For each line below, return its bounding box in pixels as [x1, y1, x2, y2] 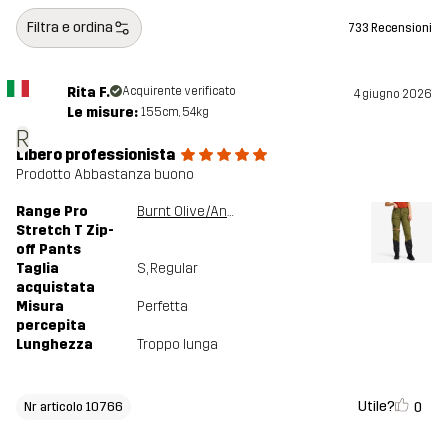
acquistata [16, 279, 95, 297]
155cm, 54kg [140, 105, 209, 120]
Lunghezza [16, 336, 93, 354]
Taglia [16, 260, 59, 278]
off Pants [16, 241, 81, 259]
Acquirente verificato [121, 84, 236, 99]
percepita [16, 317, 86, 335]
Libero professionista [16, 145, 175, 165]
